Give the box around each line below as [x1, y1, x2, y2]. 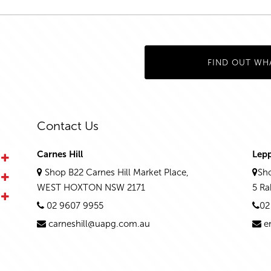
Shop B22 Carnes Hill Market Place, [42, 167, 189, 178]
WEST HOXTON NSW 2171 [36, 182, 145, 194]
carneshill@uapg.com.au [48, 218, 150, 230]
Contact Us [36, 119, 99, 134]
